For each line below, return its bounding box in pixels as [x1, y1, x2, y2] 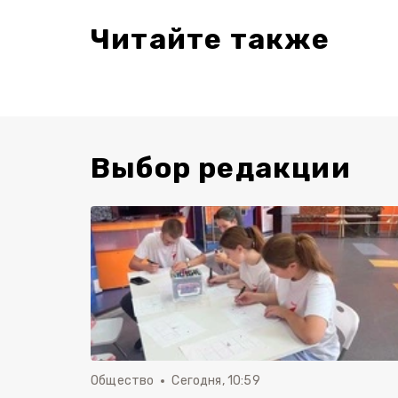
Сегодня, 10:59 [171, 373, 260, 389]
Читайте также [91, 22, 330, 57]
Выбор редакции [91, 151, 351, 186]
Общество [91, 373, 155, 389]
